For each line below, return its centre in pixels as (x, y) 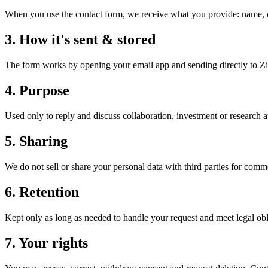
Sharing (43, 141)
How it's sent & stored (87, 40)
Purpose (44, 91)
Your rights (53, 243)
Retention (49, 192)
